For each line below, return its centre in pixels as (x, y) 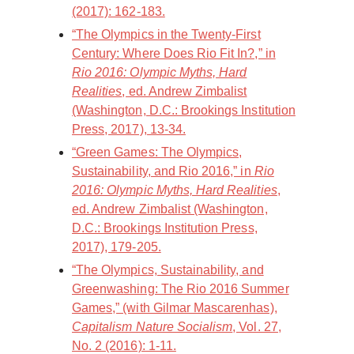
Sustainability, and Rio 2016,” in (163, 171)
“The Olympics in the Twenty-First (166, 35)
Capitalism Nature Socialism (153, 327)
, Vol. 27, (257, 327)
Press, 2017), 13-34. (129, 130)
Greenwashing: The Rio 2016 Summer (181, 289)
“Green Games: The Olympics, (157, 153)
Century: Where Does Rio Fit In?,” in (174, 54)
